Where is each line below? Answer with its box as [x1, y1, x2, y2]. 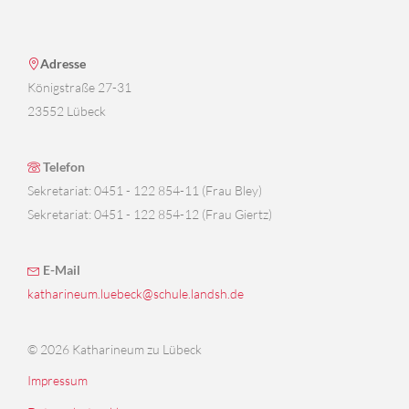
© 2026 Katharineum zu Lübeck [27, 341, 202, 357]
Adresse [40, 55, 86, 71]
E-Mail [40, 261, 80, 278]
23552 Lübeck [27, 102, 106, 119]
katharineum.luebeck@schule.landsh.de [27, 285, 244, 301]
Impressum [27, 372, 88, 389]
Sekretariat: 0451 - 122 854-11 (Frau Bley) [27, 182, 262, 198]
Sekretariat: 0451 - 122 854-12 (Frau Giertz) [27, 205, 272, 222]
